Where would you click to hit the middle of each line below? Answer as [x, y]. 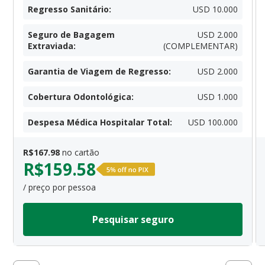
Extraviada [51, 46]
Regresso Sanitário [69, 9]
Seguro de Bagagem [72, 35]
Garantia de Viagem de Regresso [98, 72]
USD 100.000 [213, 122]
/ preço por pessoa [60, 188]
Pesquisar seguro [133, 220]
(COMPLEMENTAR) [201, 46]
